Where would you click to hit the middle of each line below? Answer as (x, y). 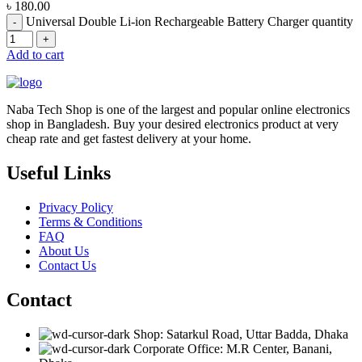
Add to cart (35, 55)
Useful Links (59, 173)
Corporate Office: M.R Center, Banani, (233, 348)
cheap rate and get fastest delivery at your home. (129, 139)
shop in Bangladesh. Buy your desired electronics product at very (173, 124)
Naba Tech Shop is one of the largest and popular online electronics (178, 110)
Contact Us (67, 265)
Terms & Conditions (90, 221)
